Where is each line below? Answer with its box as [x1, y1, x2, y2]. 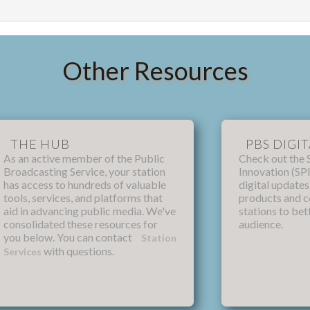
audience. [239, 217, 284, 230]
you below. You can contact [3, 230, 135, 244]
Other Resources [62, 55, 248, 86]
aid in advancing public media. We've [3, 203, 176, 217]
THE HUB [10, 136, 71, 152]
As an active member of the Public [3, 151, 165, 165]
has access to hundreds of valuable [3, 177, 167, 191]
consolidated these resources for [3, 217, 158, 230]
